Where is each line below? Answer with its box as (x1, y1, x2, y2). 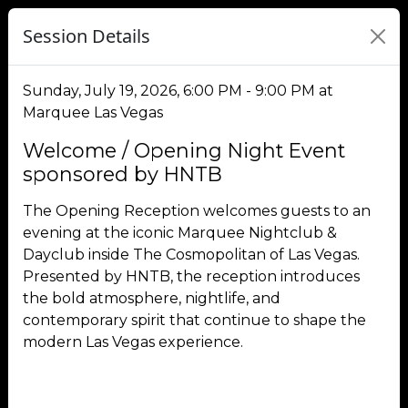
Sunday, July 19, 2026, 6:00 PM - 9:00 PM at (23, 82, 333, 99)
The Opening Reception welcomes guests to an (23, 202, 371, 219)
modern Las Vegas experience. (23, 333, 243, 351)
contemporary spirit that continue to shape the (23, 311, 366, 329)
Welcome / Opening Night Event (23, 138, 345, 162)
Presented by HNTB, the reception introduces (23, 268, 360, 285)
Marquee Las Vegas (23, 104, 163, 121)
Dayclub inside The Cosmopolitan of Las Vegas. (23, 246, 360, 263)
